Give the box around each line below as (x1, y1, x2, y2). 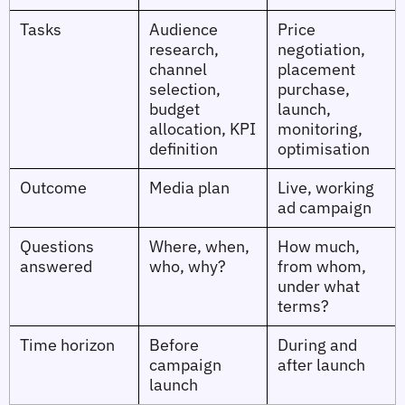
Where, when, (148, 236, 250, 258)
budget (148, 99, 200, 120)
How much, (277, 236, 360, 258)
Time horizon (19, 334, 115, 356)
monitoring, (277, 118, 363, 140)
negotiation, (277, 39, 365, 61)
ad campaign (277, 197, 372, 219)
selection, (148, 79, 221, 100)
